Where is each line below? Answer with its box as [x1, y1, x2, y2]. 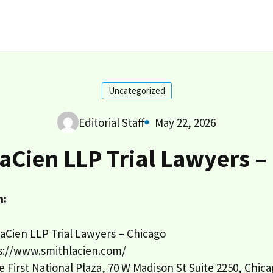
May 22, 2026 [155, 115, 216, 130]
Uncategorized [108, 85, 165, 96]
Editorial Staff [78, 115, 144, 130]
